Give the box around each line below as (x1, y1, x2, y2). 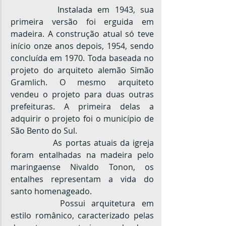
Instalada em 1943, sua (11, 4, 58, 15)
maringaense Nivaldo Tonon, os (11, 161, 154, 173)
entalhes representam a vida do (11, 173, 154, 185)
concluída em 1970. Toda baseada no (11, 52, 154, 64)
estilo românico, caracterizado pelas (11, 209, 154, 221)
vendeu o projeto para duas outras (11, 88, 154, 100)
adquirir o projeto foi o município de (11, 112, 154, 124)
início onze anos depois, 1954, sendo (11, 40, 154, 51)
